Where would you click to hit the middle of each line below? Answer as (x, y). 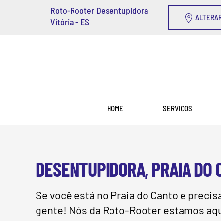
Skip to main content (55, 28)
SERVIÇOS (177, 108)
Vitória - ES (70, 22)
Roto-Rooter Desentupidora (99, 10)
